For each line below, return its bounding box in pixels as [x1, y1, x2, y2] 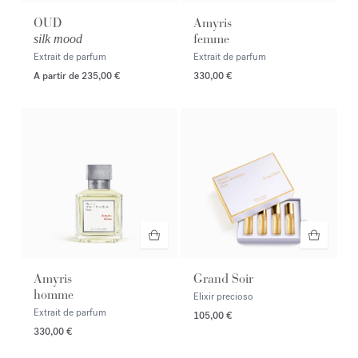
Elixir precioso [193, 289, 253, 303]
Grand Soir [193, 270, 253, 286]
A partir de [34, 69, 82, 82]
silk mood [34, 31, 82, 46]
